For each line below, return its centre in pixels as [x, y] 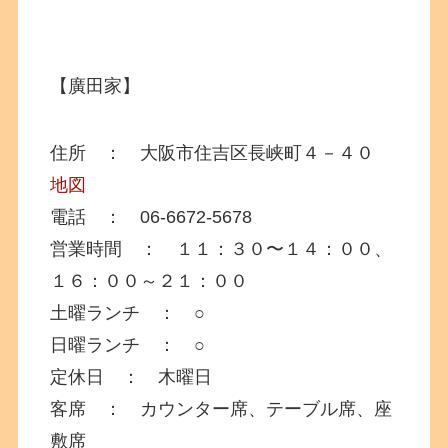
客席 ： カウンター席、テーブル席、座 [221, 409]
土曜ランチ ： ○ [128, 313]
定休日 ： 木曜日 [131, 377]
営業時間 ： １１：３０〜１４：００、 [221, 249]
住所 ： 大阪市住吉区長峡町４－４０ [221, 153]
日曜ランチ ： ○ [128, 345]
